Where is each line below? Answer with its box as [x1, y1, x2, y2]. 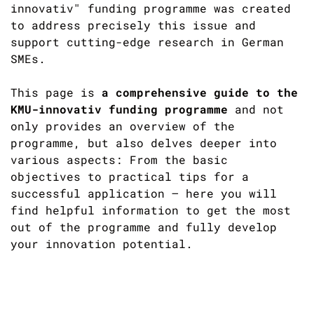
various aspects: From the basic [11, 152, 228, 167]
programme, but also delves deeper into [11, 135, 277, 150]
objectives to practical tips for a [11, 169, 249, 184]
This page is [11, 85, 102, 100]
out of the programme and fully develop [11, 219, 277, 234]
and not [228, 102, 284, 116]
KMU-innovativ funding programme [11, 102, 228, 116]
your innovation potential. [11, 236, 193, 251]
